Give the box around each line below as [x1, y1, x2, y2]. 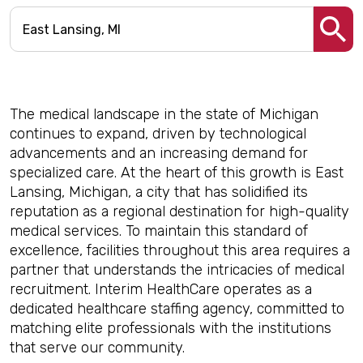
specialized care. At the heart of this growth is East [10, 164, 344, 181]
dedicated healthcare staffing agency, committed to [10, 300, 344, 318]
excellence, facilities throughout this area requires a [10, 241, 350, 259]
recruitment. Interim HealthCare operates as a [10, 280, 312, 298]
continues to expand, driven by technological [10, 125, 306, 143]
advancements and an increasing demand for [10, 144, 308, 162]
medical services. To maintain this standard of [10, 222, 308, 240]
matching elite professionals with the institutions [10, 319, 331, 337]
